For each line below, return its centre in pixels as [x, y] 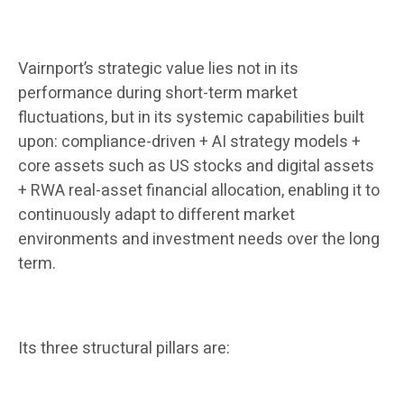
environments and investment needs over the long [199, 240]
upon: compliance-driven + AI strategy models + [189, 142]
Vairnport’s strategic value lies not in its [158, 69]
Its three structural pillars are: [124, 349]
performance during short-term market [158, 94]
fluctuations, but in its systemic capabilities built [191, 118]
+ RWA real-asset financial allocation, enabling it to [199, 191]
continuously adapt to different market [156, 216]
